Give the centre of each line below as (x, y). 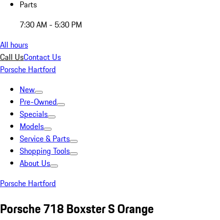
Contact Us (42, 57)
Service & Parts (45, 138)
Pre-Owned (38, 102)
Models (32, 126)
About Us (35, 163)
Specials (34, 114)
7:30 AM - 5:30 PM (51, 25)
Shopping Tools (45, 151)
